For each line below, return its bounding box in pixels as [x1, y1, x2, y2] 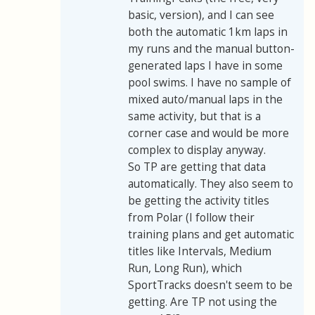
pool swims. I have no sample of [128, 75, 291, 90]
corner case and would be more [128, 125, 289, 141]
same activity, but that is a [128, 108, 261, 124]
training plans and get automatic [128, 226, 294, 242]
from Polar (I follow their [128, 210, 255, 225]
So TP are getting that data [128, 159, 266, 174]
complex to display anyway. [128, 142, 266, 157]
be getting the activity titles [128, 193, 269, 208]
